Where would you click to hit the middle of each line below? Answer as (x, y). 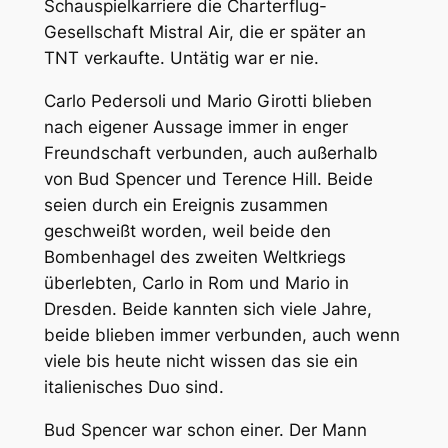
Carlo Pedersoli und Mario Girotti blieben (207, 100)
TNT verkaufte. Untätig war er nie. (181, 58)
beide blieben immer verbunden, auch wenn (221, 334)
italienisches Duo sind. (133, 386)
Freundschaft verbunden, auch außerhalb (210, 152)
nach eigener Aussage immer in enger (195, 126)
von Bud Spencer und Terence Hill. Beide (208, 178)
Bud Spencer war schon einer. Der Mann (205, 429)
